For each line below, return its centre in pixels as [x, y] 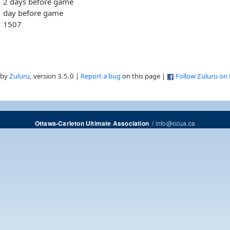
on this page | [144, 76]
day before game [33, 13]
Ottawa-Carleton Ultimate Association [92, 124]
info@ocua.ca [175, 123]
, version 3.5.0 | [55, 76]
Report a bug [101, 76]
